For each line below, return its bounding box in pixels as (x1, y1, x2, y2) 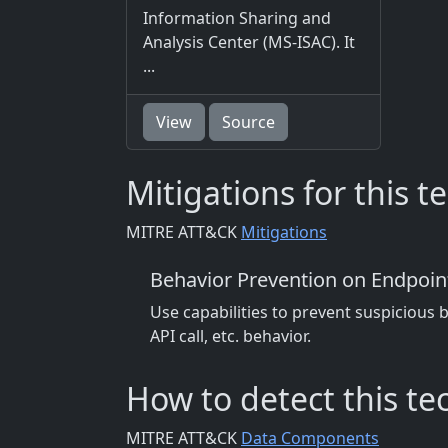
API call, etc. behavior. (150, 325, 311, 348)
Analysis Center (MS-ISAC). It (143, 31, 355, 54)
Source (222, 111, 275, 134)
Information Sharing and (143, 7, 331, 30)
